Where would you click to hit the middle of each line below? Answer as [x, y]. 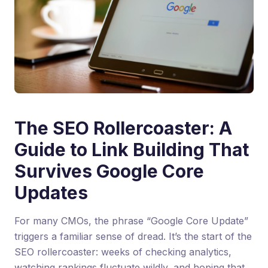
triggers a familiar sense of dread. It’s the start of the [133, 237]
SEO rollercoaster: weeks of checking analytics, [123, 252]
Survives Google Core [109, 171]
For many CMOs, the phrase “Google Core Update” [131, 221]
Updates [51, 193]
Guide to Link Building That [132, 150]
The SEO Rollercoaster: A [123, 128]
